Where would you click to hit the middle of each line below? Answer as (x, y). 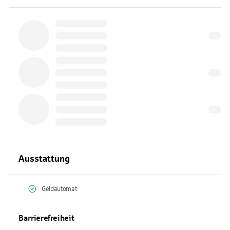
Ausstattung (44, 159)
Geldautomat (59, 189)
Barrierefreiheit (46, 218)
